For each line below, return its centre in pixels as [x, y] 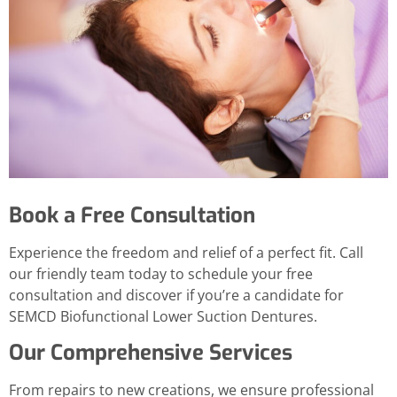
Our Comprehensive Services [151, 352]
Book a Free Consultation [132, 216]
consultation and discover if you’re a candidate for [176, 296]
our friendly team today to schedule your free [161, 274]
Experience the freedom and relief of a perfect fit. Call [186, 253]
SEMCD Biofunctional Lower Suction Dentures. [163, 317]
